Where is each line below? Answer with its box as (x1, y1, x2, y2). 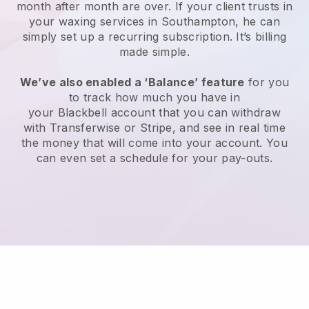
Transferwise (49, 121, 121, 135)
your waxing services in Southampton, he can (29, 14, 280, 29)
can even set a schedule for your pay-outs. (36, 151, 273, 166)
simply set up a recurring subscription (22, 30, 230, 44)
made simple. (119, 45, 190, 59)
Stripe (139, 121, 172, 135)
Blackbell (57, 106, 108, 120)
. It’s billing (229, 30, 287, 44)
